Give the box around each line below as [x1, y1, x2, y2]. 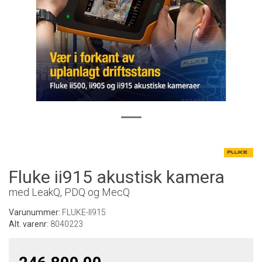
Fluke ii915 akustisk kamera [9, 167, 225, 187]
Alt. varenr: [9, 219, 50, 229]
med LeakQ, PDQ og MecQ [9, 186, 130, 198]
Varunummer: [9, 208, 62, 217]
